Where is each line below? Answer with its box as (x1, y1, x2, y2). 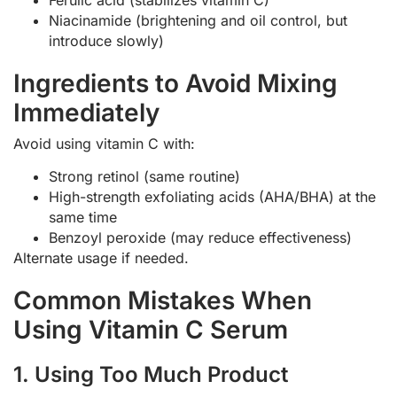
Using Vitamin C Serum (13, 315, 288, 346)
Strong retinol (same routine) (49, 167, 240, 186)
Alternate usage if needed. (13, 249, 189, 268)
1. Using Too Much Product (13, 362, 288, 388)
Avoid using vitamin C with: (13, 134, 195, 152)
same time (49, 208, 117, 227)
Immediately (13, 97, 160, 128)
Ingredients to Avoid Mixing (13, 67, 338, 98)
